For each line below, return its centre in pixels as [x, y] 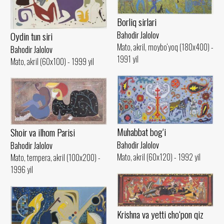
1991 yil [128, 59]
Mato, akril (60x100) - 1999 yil [52, 62]
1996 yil [22, 170]
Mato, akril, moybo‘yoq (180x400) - [165, 47]
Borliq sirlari [137, 22]
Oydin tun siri [31, 36]
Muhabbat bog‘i [141, 131]
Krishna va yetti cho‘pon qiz [160, 214]
